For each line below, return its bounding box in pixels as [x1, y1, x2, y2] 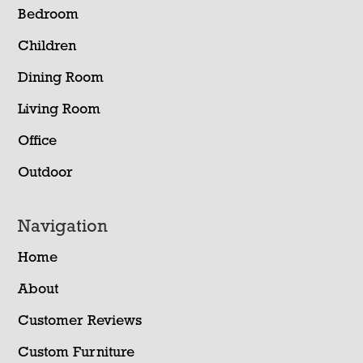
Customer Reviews [18, 314, 143, 330]
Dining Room [18, 70, 105, 87]
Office [18, 134, 58, 150]
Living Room [18, 102, 101, 118]
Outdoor [18, 165, 74, 181]
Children [18, 39, 77, 55]
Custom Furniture [18, 345, 135, 361]
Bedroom [18, 7, 79, 23]
